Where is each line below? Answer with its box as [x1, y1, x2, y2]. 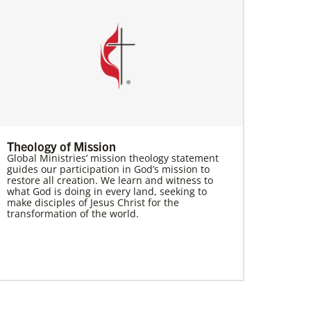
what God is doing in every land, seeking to [7, 184, 207, 198]
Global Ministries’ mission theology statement [7, 151, 219, 165]
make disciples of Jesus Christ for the [7, 195, 179, 209]
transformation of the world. [7, 206, 139, 220]
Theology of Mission [7, 137, 116, 154]
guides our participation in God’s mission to [7, 162, 210, 176]
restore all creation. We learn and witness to [7, 173, 213, 187]
